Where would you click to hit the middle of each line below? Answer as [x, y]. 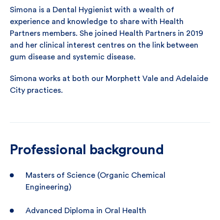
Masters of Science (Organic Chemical [96, 175]
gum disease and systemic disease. [73, 57]
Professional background [87, 150]
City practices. [36, 90]
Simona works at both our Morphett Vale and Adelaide [109, 79]
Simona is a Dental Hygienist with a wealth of [92, 10]
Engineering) [48, 187]
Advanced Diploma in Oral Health [86, 211]
